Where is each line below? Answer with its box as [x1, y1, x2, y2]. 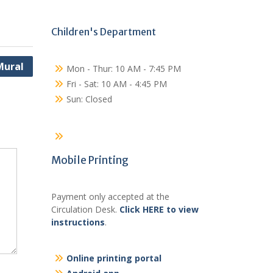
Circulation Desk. [51, 204, 119, 215]
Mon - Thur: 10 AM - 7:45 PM [66, 63, 181, 74]
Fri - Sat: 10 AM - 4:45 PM [66, 78, 167, 90]
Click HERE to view [119, 204, 199, 215]
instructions [51, 216, 105, 228]
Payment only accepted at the [51, 191, 169, 202]
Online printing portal [66, 252, 161, 264]
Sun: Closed [66, 93, 112, 105]
